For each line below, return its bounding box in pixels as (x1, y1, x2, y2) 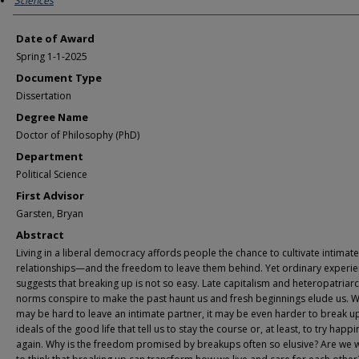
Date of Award (16, 31, 95, 46)
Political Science (16, 167, 87, 181)
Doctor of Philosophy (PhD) (16, 128, 139, 142)
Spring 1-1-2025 (16, 50, 87, 63)
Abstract (16, 228, 64, 242)
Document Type (16, 71, 102, 85)
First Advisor (16, 188, 84, 203)
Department (16, 149, 83, 163)
